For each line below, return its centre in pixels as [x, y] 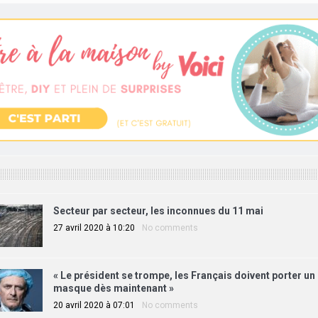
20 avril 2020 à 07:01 [94, 305]
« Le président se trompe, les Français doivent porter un [184, 275]
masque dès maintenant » [113, 288]
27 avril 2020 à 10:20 [94, 227]
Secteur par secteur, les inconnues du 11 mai [158, 210]
